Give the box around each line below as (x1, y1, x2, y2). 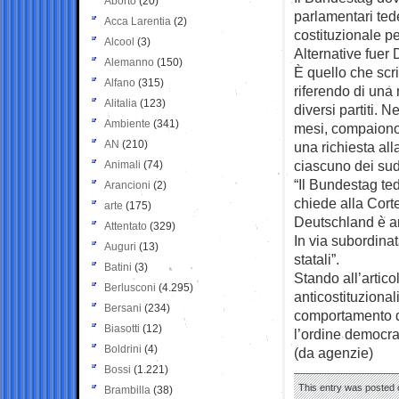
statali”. (294, 250, 339, 267)
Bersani (104, 301, 142, 314)
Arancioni (104, 178, 151, 191)
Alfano (104, 76, 135, 89)
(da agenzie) (294, 344, 373, 361)
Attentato (104, 219, 147, 232)
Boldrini (104, 342, 142, 355)
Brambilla (104, 383, 151, 396)
